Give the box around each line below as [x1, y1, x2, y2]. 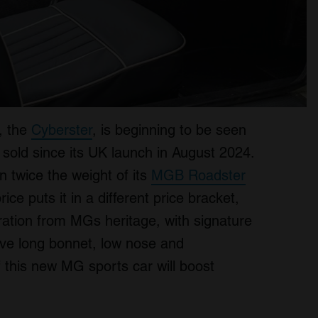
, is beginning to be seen [92, 121, 246, 138]
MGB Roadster [151, 167, 246, 184]
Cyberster [31, 121, 92, 138]
